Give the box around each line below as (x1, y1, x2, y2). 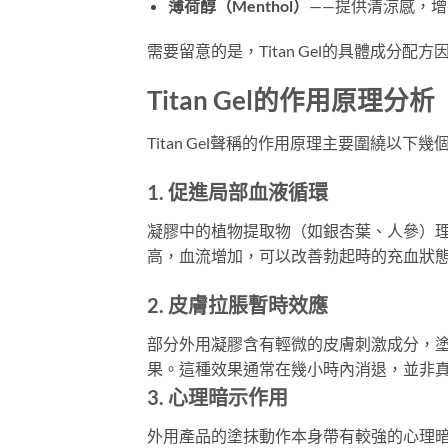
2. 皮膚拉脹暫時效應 (147, 292, 328, 317)
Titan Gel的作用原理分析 (147, 85, 435, 116)
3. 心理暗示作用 (147, 384, 288, 409)
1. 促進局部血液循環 (147, 179, 328, 204)
